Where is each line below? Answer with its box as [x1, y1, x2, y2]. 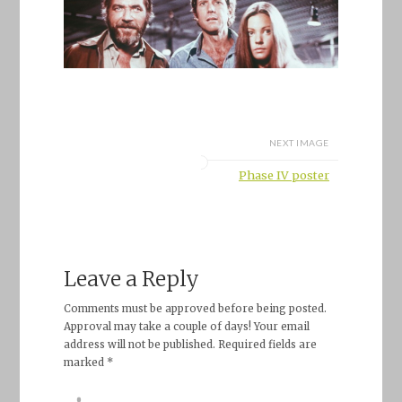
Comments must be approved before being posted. [63, 302, 327, 316]
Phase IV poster [238, 168, 329, 183]
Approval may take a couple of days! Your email [63, 320, 310, 334]
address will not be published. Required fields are [63, 338, 317, 352]
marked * [63, 356, 113, 370]
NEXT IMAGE [268, 136, 329, 148]
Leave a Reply [63, 266, 199, 293]
